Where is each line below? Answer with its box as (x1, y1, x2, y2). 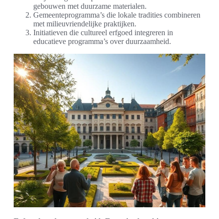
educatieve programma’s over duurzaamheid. (33, 37, 171, 46)
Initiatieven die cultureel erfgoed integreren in (33, 28, 173, 37)
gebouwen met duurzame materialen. (33, 2, 147, 11)
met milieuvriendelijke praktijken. (33, 20, 136, 28)
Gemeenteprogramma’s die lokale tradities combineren (33, 11, 200, 20)
